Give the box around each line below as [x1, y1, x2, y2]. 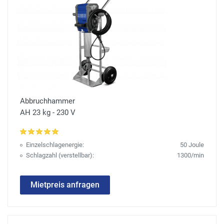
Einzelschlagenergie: [26, 141, 84, 149]
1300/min [177, 151, 204, 159]
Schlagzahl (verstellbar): [26, 151, 94, 159]
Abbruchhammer [20, 96, 75, 106]
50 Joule [180, 141, 204, 149]
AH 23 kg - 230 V [20, 108, 75, 117]
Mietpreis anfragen [30, 180, 99, 190]
